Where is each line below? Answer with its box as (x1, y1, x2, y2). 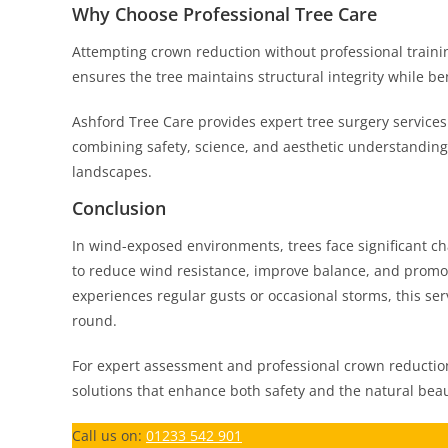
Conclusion (72, 196, 166, 220)
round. (72, 311, 117, 330)
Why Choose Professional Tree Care (72, 2, 377, 26)
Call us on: (72, 426, 146, 445)
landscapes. (72, 162, 152, 181)
